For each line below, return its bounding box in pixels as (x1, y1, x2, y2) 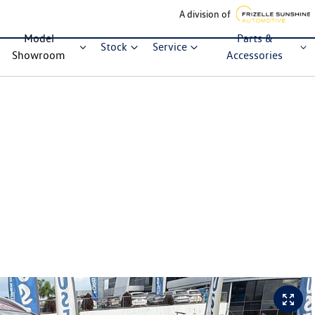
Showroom (12, 49, 66, 62)
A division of (179, 8, 231, 20)
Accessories (226, 49, 283, 62)
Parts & (236, 32, 273, 45)
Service (153, 40, 188, 53)
